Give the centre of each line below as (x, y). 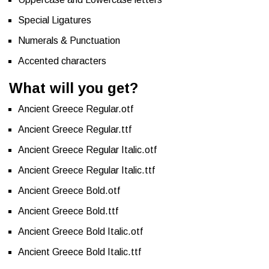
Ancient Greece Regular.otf (76, 109)
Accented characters (62, 61)
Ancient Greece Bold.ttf (68, 211)
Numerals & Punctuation (69, 41)
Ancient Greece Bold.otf (69, 191)
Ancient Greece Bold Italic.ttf (80, 252)
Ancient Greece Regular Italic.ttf (86, 171)
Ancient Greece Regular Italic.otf (87, 150)
